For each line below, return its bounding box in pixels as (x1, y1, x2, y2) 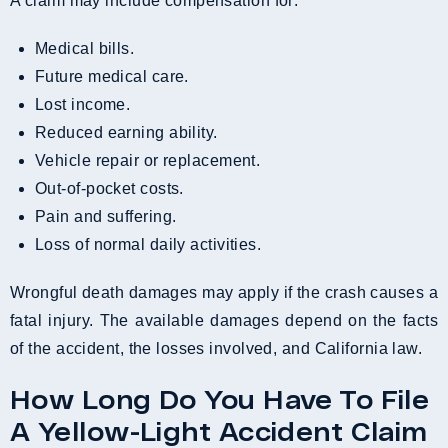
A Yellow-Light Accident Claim (10, 415, 428, 446)
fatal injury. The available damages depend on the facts (10, 311, 438, 329)
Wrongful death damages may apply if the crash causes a (10, 283, 438, 301)
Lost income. (44, 95, 131, 113)
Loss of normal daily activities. (44, 235, 262, 253)
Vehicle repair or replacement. (45, 151, 261, 169)
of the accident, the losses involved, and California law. (10, 339, 423, 357)
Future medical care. (45, 67, 189, 85)
